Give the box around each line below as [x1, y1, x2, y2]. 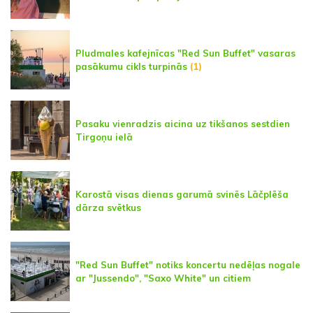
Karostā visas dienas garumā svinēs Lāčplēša [75, 188, 289, 200]
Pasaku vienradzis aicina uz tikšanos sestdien [75, 117, 290, 129]
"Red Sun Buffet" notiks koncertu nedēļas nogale [75, 259, 300, 270]
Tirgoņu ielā [75, 131, 133, 143]
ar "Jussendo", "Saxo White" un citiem [75, 272, 251, 284]
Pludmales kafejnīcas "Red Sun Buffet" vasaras [75, 47, 296, 59]
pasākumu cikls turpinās [75, 60, 187, 72]
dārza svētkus [75, 201, 141, 213]
